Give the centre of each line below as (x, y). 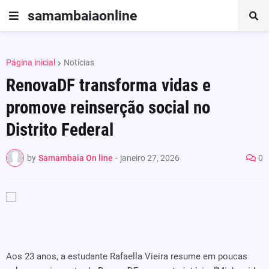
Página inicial (31, 62)
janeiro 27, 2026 (150, 158)
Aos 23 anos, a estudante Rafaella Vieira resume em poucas (127, 256)
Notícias (79, 62)
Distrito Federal (60, 130)
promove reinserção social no (108, 107)
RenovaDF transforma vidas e (108, 85)
